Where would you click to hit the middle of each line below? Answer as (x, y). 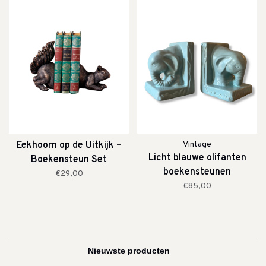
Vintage (197, 145)
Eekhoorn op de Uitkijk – (69, 146)
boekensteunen (197, 172)
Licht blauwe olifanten (197, 158)
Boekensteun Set (69, 160)
